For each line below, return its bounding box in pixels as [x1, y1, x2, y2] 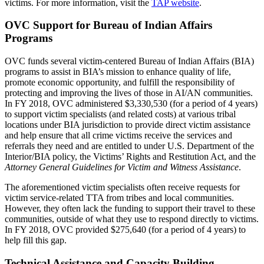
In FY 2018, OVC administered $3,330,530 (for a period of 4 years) [5, 98, 258, 109]
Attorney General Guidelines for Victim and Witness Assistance [5, 162, 239, 173]
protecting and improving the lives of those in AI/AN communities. [5, 88, 253, 98]
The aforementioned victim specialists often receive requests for [5, 182, 240, 193]
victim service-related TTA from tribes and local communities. [5, 193, 234, 203]
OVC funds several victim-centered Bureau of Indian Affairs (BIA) [5, 56, 254, 67]
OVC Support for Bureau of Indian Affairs [5, 19, 212, 32]
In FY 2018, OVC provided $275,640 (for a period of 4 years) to [5, 225, 246, 235]
